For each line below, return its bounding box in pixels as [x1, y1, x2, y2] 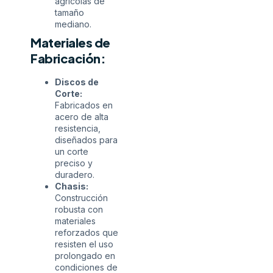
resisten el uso [55, 239, 113, 250]
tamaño [55, 7, 84, 18]
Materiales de [30, 35, 110, 51]
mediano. [55, 19, 91, 30]
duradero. [55, 169, 94, 180]
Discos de [55, 77, 99, 88]
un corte [55, 146, 88, 157]
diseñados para [55, 135, 118, 146]
